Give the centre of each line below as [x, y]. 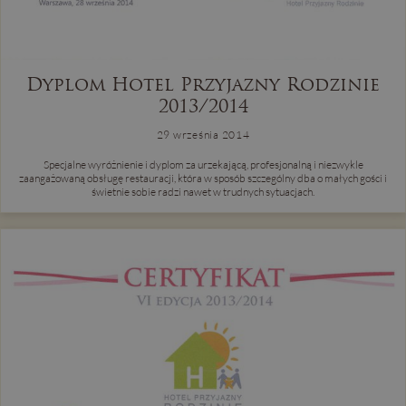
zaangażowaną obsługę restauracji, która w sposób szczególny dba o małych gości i [203, 179]
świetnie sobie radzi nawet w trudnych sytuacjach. [203, 192]
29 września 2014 [203, 135]
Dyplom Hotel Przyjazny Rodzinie [203, 85]
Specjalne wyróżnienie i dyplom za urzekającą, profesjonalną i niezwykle [203, 165]
